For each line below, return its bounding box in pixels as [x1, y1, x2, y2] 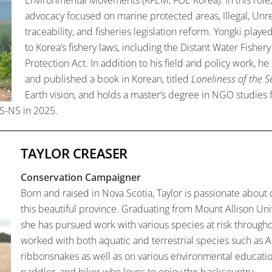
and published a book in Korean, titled [25, 72, 192, 86]
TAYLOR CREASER [21, 144, 127, 163]
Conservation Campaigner [21, 171, 141, 185]
